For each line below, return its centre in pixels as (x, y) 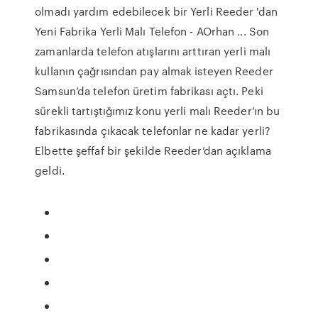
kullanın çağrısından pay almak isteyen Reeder (154, 71)
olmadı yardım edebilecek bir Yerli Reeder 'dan (156, 11)
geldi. (50, 170)
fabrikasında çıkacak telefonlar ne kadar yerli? (153, 131)
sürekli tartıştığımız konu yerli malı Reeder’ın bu (158, 111)
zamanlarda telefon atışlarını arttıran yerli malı (153, 51)
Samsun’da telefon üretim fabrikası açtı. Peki (149, 91)
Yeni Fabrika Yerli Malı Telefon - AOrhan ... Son (152, 31)
